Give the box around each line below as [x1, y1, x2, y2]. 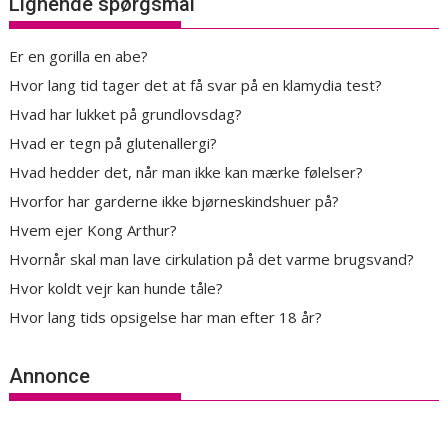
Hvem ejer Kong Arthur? [9, 220, 178, 241]
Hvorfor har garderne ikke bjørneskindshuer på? [9, 191, 340, 212]
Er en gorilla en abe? [9, 46, 149, 67]
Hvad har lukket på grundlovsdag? [9, 104, 243, 125]
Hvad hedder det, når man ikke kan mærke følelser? [9, 162, 364, 183]
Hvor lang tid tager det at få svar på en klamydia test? [9, 75, 383, 96]
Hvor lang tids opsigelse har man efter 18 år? [9, 307, 323, 328]
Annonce [9, 363, 91, 388]
